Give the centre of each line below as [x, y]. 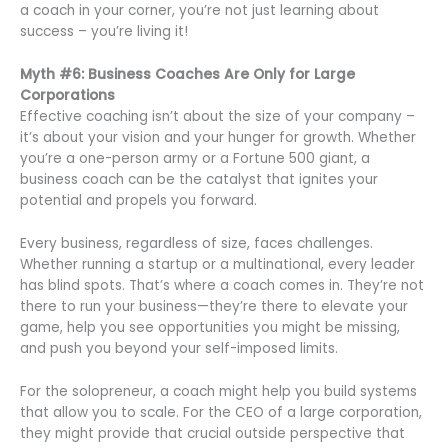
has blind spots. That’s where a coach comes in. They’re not [222, 285]
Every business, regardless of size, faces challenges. [196, 243]
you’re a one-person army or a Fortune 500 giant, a [195, 159]
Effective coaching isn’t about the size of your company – [217, 117]
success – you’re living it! [104, 32]
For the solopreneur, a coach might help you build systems [218, 391]
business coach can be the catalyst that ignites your [199, 180]
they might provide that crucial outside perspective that [212, 433]
